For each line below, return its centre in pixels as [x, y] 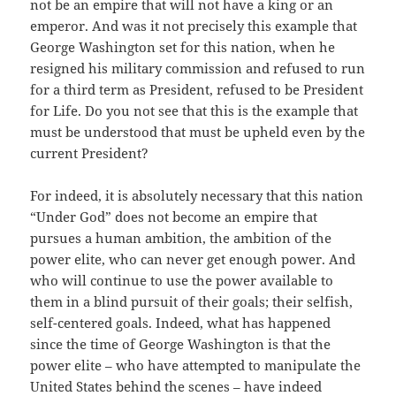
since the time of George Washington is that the [181, 344]
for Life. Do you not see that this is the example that [194, 111]
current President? [90, 153]
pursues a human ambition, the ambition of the [181, 238]
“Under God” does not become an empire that [174, 217]
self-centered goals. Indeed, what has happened [181, 323]
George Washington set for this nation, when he [183, 47]
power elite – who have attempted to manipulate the [196, 366]
